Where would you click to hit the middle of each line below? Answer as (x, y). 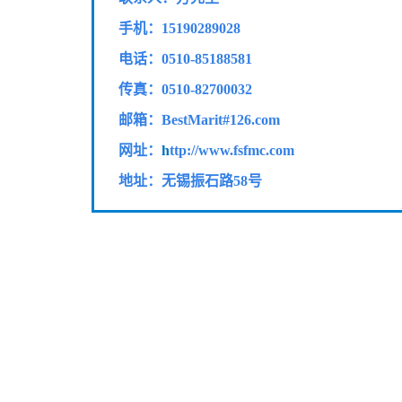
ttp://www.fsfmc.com (232, 150)
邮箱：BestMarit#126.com (199, 120)
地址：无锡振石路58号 (190, 181)
